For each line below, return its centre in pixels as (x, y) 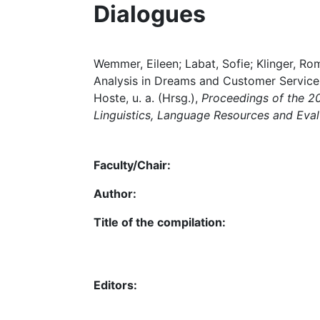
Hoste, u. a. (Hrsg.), (147, 98)
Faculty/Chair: (132, 165)
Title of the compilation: (160, 222)
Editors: (115, 285)
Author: (115, 194)
